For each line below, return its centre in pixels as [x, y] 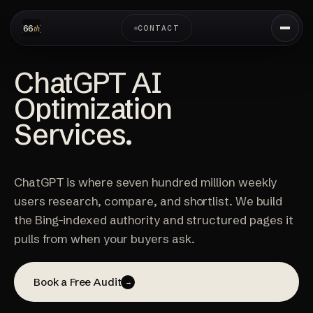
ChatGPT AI [88, 83]
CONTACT [158, 28]
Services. [74, 134]
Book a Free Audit [78, 282]
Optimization [93, 109]
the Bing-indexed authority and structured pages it [154, 220]
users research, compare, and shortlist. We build [148, 201]
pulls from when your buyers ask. [104, 239]
